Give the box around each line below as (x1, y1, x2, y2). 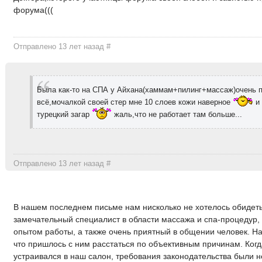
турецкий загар (36, 109, 92, 119)
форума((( (13, 5, 54, 15)
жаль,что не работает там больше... (111, 109, 242, 119)
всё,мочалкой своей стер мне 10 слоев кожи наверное (36, 97, 233, 106)
